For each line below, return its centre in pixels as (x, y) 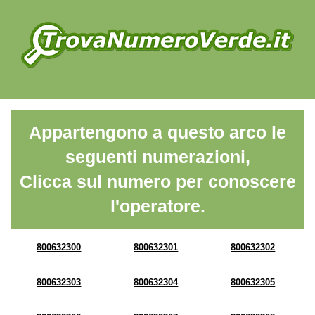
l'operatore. (157, 206)
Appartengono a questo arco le (157, 132)
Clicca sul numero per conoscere (157, 181)
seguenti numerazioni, (157, 157)
